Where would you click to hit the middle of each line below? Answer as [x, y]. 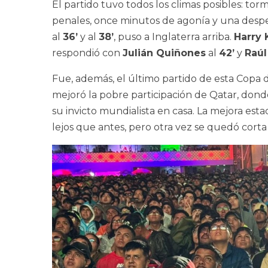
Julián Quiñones [164, 53]
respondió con [87, 53]
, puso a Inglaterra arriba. [174, 37]
